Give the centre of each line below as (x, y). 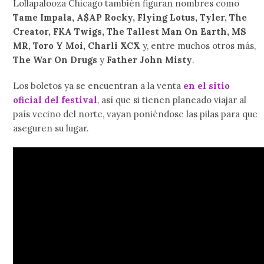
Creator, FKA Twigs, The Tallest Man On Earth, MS (130, 32)
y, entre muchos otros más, (198, 46)
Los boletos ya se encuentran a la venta (98, 86)
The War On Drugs (55, 60)
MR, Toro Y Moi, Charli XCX (77, 46)
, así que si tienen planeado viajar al (172, 100)
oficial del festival (55, 100)
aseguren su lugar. (51, 128)
